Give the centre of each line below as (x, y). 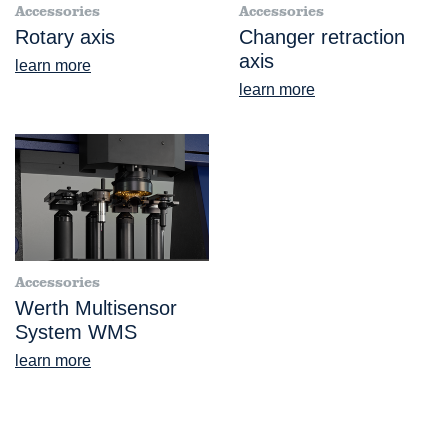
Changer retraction (322, 36)
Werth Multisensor (96, 308)
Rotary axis (65, 36)
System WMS (76, 332)
